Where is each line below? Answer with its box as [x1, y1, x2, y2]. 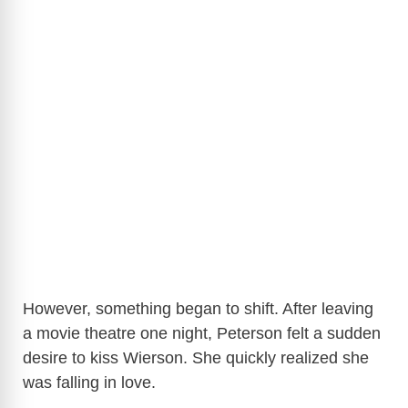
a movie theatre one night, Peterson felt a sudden [23, 323, 381, 342]
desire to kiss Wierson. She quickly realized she [23, 348, 369, 367]
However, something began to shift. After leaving [23, 299, 373, 318]
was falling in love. [23, 372, 160, 392]
